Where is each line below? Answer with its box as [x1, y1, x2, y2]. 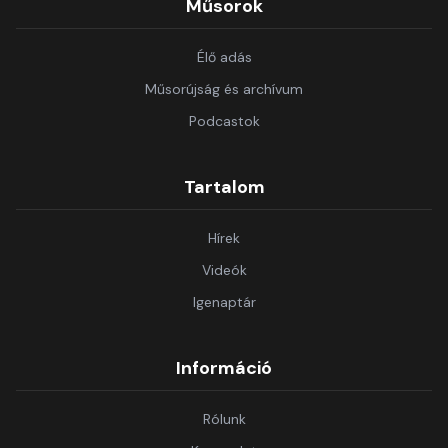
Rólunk [202, 410, 246, 428]
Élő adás [196, 48, 252, 66]
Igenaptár [192, 293, 256, 311]
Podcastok [188, 112, 260, 130]
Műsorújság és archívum [145, 80, 303, 98]
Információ [176, 356, 272, 380]
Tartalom [183, 175, 265, 199]
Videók [201, 261, 247, 279]
